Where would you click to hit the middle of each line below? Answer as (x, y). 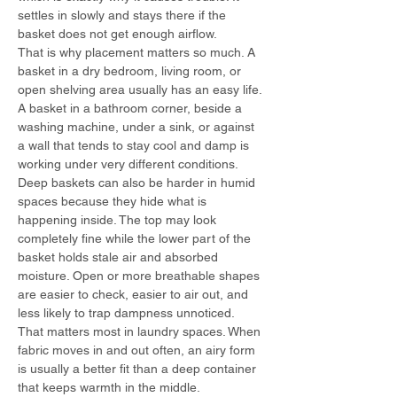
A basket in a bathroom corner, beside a (132, 108)
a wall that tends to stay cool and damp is (135, 145)
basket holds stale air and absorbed (120, 257)
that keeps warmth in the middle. (109, 387)
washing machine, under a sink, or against (138, 127)
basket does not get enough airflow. (117, 34)
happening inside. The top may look (119, 220)
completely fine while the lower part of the (136, 238)
